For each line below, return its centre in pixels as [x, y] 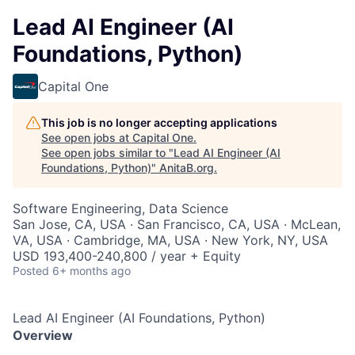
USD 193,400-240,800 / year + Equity [127, 256]
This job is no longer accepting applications [159, 122]
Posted [31, 271]
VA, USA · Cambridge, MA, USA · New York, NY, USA [170, 240]
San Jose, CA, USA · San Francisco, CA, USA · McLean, [177, 224]
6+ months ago [92, 271]
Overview [43, 335]
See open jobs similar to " [107, 153]
